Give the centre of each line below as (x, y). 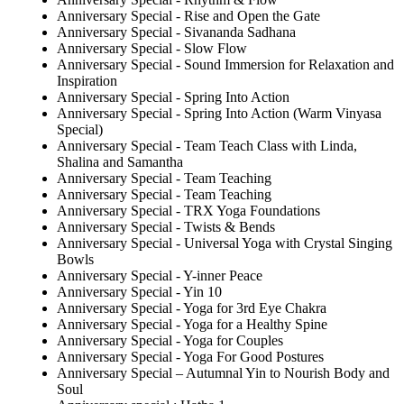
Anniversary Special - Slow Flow (152, 49)
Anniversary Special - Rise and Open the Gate (188, 16)
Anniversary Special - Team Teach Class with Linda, (207, 146)
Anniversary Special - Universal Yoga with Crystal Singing (225, 243)
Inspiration (87, 81)
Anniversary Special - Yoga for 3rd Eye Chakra (192, 308)
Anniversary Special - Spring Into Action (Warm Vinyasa (219, 114)
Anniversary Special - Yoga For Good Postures (190, 357)
